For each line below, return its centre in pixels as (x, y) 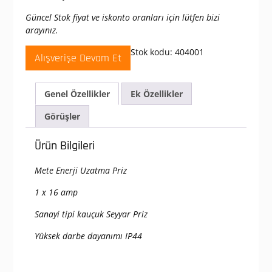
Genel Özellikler (77, 93)
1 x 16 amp (56, 192)
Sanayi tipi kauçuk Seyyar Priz (91, 214)
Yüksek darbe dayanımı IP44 (88, 236)
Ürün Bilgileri (64, 145)
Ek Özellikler (156, 93)
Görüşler (62, 116)
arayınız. (42, 30)
